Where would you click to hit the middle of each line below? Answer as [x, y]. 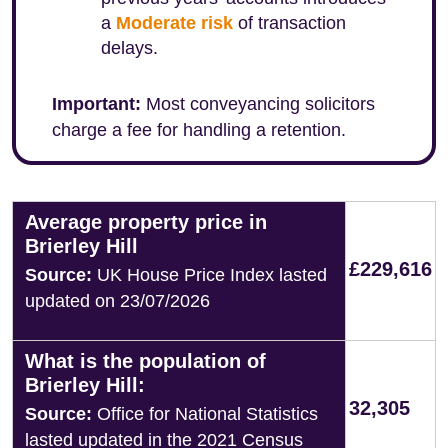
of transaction [289, 23]
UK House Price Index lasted [209, 275]
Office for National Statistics [205, 414]
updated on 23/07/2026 [117, 301]
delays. [129, 48]
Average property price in [146, 222]
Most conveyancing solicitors [258, 104]
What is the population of [145, 361]
